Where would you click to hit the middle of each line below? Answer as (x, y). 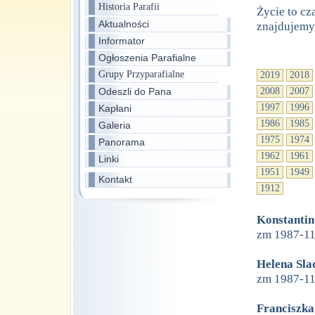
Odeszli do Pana (135, 91)
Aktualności (124, 24)
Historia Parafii (129, 7)
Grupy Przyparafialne (141, 74)
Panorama (122, 142)
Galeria (115, 125)
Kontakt (115, 179)
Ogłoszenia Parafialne (147, 58)
